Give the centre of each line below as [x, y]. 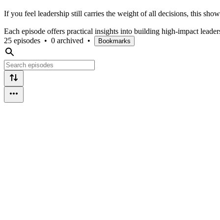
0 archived [67, 40]
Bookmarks [114, 41]
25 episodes [22, 40]
